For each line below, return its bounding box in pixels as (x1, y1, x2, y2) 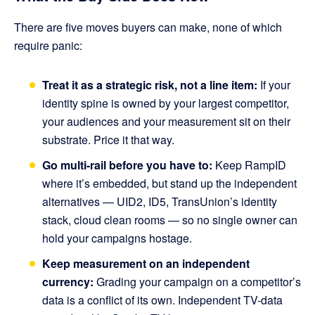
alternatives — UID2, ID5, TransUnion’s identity (42, 193, 277, 210)
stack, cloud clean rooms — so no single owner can (42, 212, 297, 229)
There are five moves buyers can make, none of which (14, 19, 282, 36)
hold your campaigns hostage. (42, 230, 192, 247)
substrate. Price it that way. (42, 131, 174, 148)
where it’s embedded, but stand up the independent (42, 175, 297, 192)
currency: (42, 274, 94, 290)
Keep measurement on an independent (42, 255, 250, 272)
